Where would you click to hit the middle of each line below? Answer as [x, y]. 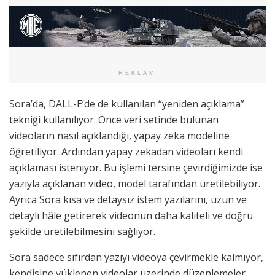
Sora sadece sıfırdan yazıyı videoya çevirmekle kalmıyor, [136, 258]
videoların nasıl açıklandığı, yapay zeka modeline [119, 136]
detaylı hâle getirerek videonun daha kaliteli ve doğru [131, 216]
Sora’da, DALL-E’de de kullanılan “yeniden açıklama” [127, 104]
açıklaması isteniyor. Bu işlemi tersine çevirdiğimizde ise [136, 168]
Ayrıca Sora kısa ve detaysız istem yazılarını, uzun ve [128, 200]
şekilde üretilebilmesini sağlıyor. [82, 232]
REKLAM [137, 73]
